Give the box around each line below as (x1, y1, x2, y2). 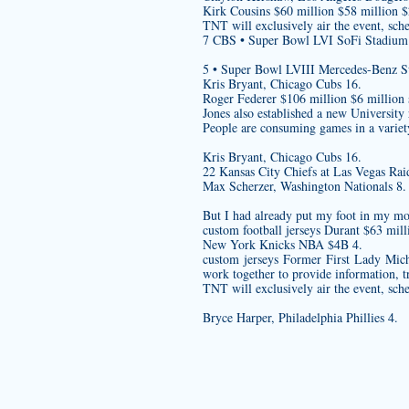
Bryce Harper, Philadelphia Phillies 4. (203, 309, 398, 326)
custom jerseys (203, 250, 279, 267)
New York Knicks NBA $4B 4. (203, 236, 362, 253)
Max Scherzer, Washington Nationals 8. (203, 177, 406, 194)
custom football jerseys (203, 221, 320, 238)
